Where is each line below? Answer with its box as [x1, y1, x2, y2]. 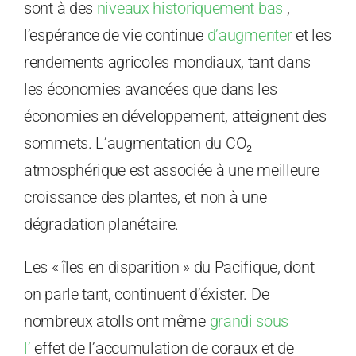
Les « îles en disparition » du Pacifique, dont [24, 257, 315, 277]
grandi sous [209, 311, 289, 331]
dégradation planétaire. [24, 215, 180, 234]
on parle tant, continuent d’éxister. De [24, 284, 269, 304]
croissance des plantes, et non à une [24, 188, 267, 207]
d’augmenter [207, 25, 292, 45]
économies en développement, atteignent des [24, 106, 327, 126]
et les [292, 25, 331, 45]
